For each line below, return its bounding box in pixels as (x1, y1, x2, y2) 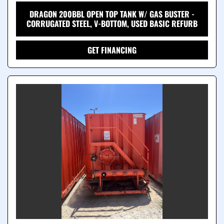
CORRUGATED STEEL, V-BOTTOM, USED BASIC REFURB (26, 17, 197, 30)
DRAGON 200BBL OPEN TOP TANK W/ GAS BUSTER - (29, 8, 194, 20)
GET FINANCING (87, 44, 136, 56)
